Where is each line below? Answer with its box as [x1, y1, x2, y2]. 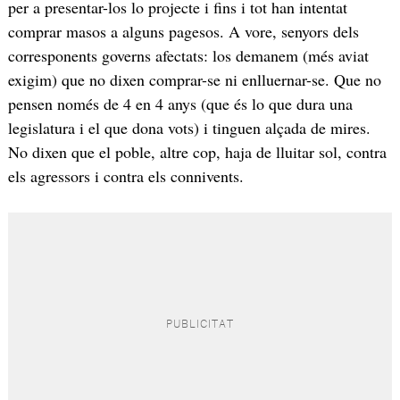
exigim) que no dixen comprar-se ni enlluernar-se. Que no [7, 69, 381, 91]
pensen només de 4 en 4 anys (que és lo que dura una [7, 93, 353, 115]
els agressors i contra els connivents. [7, 165, 244, 187]
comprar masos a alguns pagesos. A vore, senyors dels [7, 21, 359, 43]
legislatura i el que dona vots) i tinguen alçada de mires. [7, 117, 371, 139]
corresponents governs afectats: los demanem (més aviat [7, 45, 369, 67]
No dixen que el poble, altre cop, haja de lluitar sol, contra [7, 141, 387, 163]
